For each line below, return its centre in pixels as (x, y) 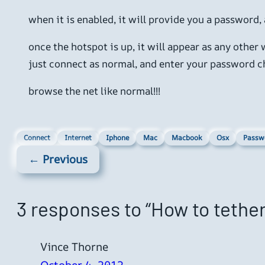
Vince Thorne (74, 247)
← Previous (58, 159)
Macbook (187, 138)
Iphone (117, 138)
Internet (78, 138)
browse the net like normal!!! (94, 91)
